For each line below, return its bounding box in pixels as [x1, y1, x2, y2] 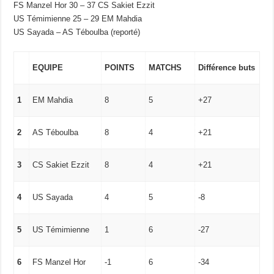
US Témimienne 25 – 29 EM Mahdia [13, 14, 143, 24]
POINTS [105, 63, 135, 73]
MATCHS [149, 63, 182, 73]
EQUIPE [32, 63, 64, 73]
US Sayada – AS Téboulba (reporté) [13, 28, 141, 37]
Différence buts [198, 63, 256, 73]
